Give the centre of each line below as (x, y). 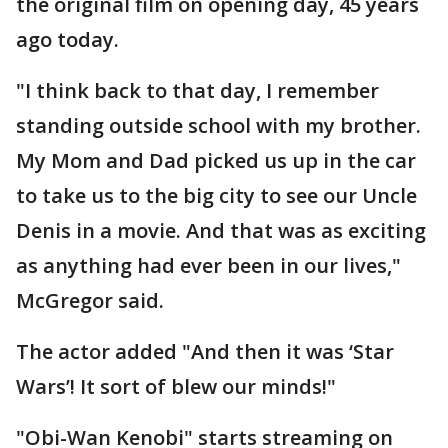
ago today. (67, 39)
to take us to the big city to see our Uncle (216, 195)
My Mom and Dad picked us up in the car (216, 160)
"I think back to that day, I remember (197, 90)
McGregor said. (92, 300)
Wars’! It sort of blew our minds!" (176, 386)
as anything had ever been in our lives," (208, 265)
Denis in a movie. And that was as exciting (221, 230)
